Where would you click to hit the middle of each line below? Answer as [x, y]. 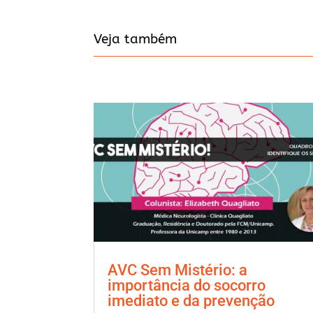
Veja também [136, 39]
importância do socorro [187, 285]
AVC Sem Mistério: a [178, 270]
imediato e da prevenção [191, 300]
